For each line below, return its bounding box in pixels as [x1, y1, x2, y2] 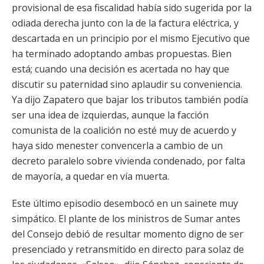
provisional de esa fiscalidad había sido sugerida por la [12, 1, 252, 14]
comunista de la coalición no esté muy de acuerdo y [12, 124, 236, 137]
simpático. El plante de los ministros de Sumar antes [12, 212, 240, 225]
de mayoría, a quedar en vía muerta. [12, 170, 169, 183]
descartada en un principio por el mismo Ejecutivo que [12, 32, 250, 45]
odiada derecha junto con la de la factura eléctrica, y [12, 16, 239, 29]
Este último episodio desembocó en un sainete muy [12, 197, 238, 210]
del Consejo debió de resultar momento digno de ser [12, 227, 243, 240]
